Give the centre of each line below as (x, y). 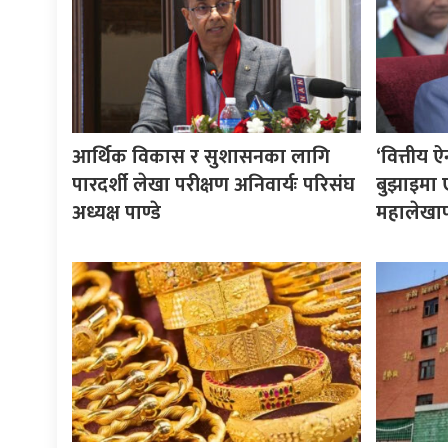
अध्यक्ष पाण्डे (116, 212)
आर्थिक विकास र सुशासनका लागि (201, 156)
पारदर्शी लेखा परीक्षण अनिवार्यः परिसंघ (213, 184)
